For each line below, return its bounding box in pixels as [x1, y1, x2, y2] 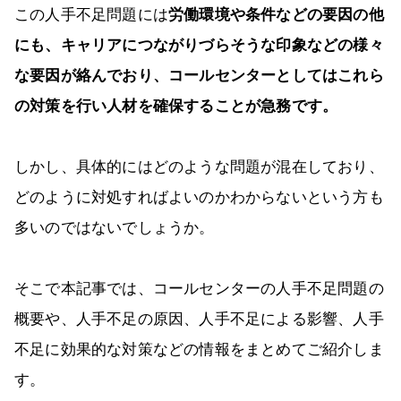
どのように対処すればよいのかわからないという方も [14, 189, 384, 207]
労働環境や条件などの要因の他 [168, 6, 384, 24]
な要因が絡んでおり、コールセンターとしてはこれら [14, 67, 384, 85]
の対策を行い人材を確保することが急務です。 [14, 98, 338, 115]
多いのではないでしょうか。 [14, 219, 215, 237]
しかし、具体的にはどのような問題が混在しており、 [14, 158, 384, 176]
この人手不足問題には [14, 6, 168, 24]
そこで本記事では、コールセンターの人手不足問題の [14, 280, 384, 298]
